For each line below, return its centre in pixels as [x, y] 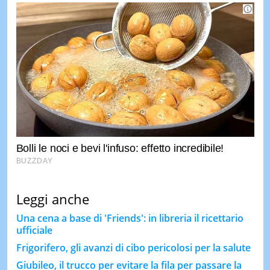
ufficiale [34, 230]
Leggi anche [52, 199]
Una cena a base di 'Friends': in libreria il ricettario [130, 218]
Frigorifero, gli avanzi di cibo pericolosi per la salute [133, 247]
